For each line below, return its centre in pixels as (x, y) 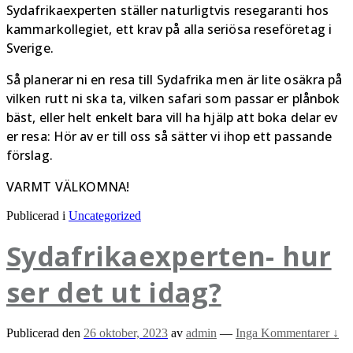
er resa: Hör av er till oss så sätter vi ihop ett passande (169, 136)
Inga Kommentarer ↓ (287, 333)
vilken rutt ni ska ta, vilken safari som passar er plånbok (173, 98)
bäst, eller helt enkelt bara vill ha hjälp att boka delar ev (172, 117)
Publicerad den (45, 333)
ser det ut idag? (114, 293)
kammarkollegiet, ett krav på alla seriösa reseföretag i (169, 29)
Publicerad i (37, 215)
